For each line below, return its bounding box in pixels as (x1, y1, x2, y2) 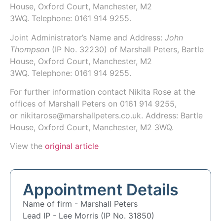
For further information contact (10, 86, 129, 97)
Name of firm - (23, 198, 80, 209)
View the (10, 141, 45, 151)
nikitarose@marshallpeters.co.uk (20, 110, 141, 120)
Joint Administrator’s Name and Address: (10, 32, 165, 42)
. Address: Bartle (141, 110, 203, 120)
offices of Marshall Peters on (10, 98, 120, 109)
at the (174, 86, 195, 97)
